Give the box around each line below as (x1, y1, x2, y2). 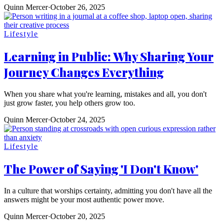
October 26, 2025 (50, 2, 105, 11)
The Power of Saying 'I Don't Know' (4, 160, 198, 177)
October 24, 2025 (50, 115, 105, 124)
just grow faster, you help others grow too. (4, 98, 135, 107)
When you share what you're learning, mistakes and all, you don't (4, 89, 207, 98)
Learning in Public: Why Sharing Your (4, 48, 214, 64)
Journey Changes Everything (4, 64, 164, 80)
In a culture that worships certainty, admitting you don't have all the (4, 186, 212, 195)
